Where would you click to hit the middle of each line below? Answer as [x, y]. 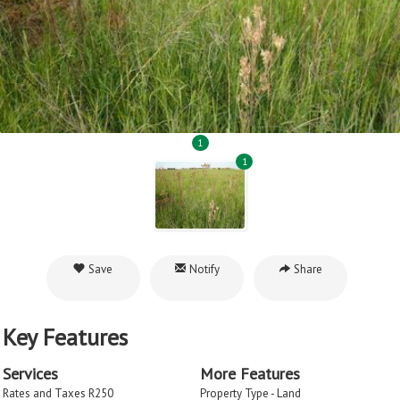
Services [30, 373]
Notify [203, 269]
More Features [250, 373]
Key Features [65, 337]
